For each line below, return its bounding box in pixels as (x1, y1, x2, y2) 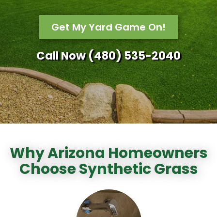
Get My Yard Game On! (51, 20, 166, 34)
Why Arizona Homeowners (9, 143, 208, 163)
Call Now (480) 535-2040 (36, 48, 181, 63)
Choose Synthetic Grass (19, 159, 198, 179)
